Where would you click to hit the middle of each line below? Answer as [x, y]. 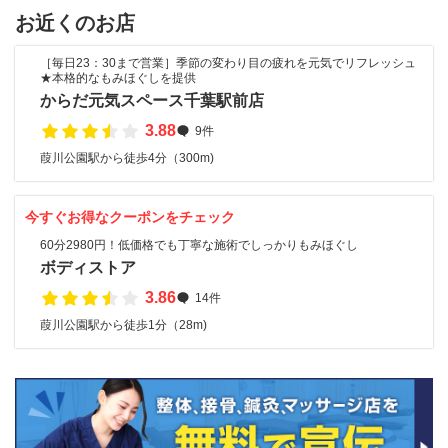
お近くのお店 [75, 23]
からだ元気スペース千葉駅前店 [152, 100]
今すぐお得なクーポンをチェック [130, 217]
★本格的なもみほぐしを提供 [118, 78]
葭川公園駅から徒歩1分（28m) [123, 325]
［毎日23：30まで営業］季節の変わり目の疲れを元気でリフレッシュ [228, 63]
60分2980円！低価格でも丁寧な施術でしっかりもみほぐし [199, 245]
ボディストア [88, 267]
